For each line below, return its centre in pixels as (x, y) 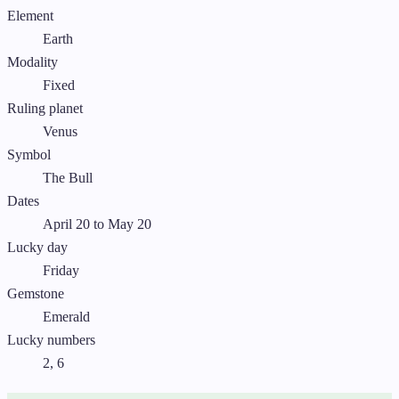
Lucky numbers (51, 340)
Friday (61, 271)
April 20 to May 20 (97, 224)
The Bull (68, 178)
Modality (33, 62)
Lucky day (37, 248)
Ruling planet (45, 109)
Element (30, 16)
